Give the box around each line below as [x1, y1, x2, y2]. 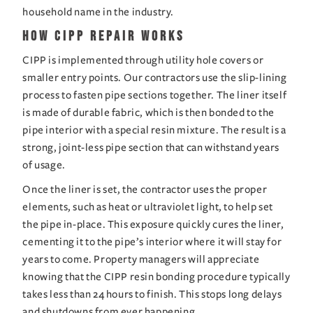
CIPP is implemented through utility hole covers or [22, 54, 264, 66]
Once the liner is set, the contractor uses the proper [22, 183, 268, 195]
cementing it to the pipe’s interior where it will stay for [22, 235, 282, 247]
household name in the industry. [22, 6, 175, 17]
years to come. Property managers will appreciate [22, 253, 260, 265]
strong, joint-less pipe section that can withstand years [22, 141, 280, 153]
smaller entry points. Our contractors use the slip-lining [22, 71, 287, 83]
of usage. [22, 159, 66, 170]
